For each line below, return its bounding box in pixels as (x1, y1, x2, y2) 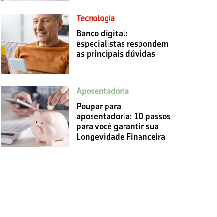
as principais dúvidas (76, 48, 155, 59)
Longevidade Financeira (76, 131, 165, 141)
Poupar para (76, 101, 121, 111)
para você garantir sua (76, 121, 159, 131)
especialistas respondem (76, 38, 168, 48)
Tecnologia (76, 13, 115, 23)
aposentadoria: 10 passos (76, 111, 170, 121)
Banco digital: (76, 28, 127, 38)
